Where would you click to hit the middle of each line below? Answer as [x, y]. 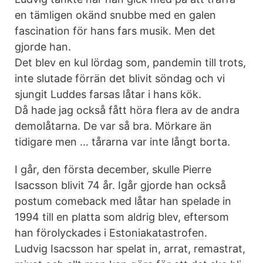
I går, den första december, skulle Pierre [113, 169]
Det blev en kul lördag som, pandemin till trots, [130, 63]
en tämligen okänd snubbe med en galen [115, 15]
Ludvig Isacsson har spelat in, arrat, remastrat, [130, 249]
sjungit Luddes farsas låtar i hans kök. [108, 94]
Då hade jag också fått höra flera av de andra [127, 110]
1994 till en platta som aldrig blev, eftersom [122, 217]
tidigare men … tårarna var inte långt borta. [122, 142]
